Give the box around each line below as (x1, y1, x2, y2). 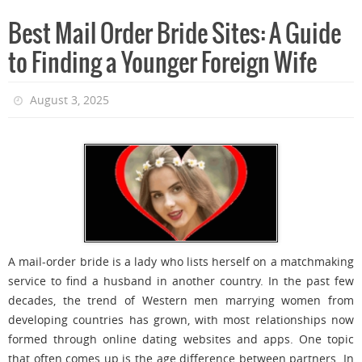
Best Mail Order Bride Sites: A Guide (8, 21, 341, 49)
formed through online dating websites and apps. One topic (8, 331, 354, 347)
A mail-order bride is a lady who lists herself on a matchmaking (8, 254, 354, 270)
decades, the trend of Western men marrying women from (8, 293, 354, 309)
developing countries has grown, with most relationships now (8, 312, 354, 328)
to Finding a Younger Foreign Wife (8, 50, 317, 78)
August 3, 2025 (30, 92, 110, 108)
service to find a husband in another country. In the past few (8, 273, 354, 289)
